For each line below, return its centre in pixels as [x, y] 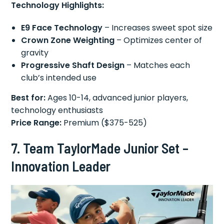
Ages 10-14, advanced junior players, [117, 98]
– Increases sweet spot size [158, 28]
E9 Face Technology [62, 28]
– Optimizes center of [158, 40]
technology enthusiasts [57, 110]
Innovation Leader [61, 166]
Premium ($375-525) [104, 123]
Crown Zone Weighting [68, 40]
